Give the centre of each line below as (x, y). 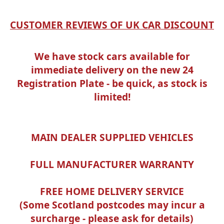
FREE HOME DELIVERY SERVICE (112, 191)
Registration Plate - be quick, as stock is (112, 83)
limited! (112, 97)
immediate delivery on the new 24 (112, 70)
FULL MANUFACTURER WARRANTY (112, 164)
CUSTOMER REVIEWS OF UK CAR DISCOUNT (112, 24)
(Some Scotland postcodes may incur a (112, 205)
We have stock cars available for (112, 56)
